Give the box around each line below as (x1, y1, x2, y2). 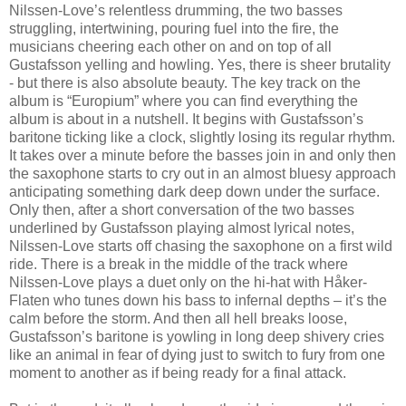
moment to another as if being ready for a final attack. (9, 364, 346, 381)
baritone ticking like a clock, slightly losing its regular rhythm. (9, 129, 395, 145)
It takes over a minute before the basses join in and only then (9, 147, 396, 163)
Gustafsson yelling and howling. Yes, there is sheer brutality (9, 56, 391, 72)
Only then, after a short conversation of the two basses (9, 201, 354, 217)
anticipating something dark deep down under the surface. (9, 183, 380, 199)
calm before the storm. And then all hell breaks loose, (9, 310, 347, 326)
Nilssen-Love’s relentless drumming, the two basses (9, 2, 343, 18)
